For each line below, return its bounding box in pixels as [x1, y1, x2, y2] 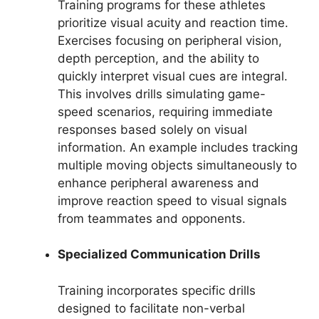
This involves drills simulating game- [58, 86, 266, 101]
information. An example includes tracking [58, 140, 298, 155]
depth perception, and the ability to [58, 51, 259, 66]
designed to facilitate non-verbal [58, 300, 245, 315]
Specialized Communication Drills [58, 247, 261, 262]
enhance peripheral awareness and [58, 175, 259, 190]
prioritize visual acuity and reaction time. [58, 15, 288, 30]
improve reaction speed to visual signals [58, 193, 287, 208]
